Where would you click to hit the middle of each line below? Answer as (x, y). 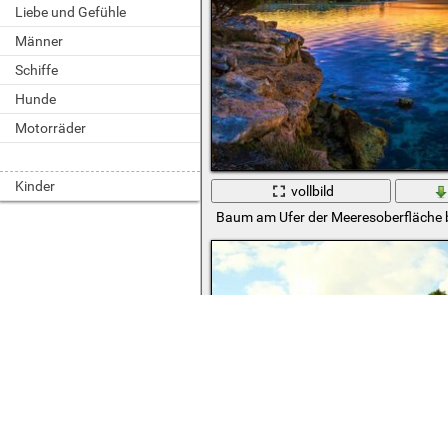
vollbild (313, 190)
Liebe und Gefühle (70, 12)
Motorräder (50, 128)
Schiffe (36, 70)
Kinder (35, 186)
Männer (39, 41)
